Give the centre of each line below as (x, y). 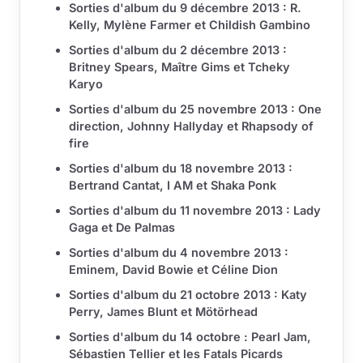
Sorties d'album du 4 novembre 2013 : (179, 253)
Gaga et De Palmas (122, 228)
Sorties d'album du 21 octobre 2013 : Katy (188, 295)
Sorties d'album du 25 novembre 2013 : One (195, 109)
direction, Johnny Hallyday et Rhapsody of (191, 126)
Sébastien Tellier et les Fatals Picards (176, 354)
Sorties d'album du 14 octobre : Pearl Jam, (190, 337)
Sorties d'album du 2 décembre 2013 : (178, 50)
